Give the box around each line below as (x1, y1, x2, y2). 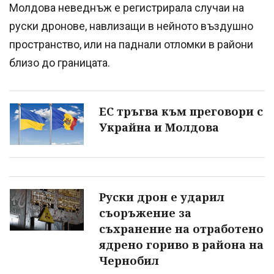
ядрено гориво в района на (99, 237, 264, 253)
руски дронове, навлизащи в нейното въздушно (9, 20, 253, 33)
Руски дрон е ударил (99, 190, 224, 205)
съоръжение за (99, 206, 191, 221)
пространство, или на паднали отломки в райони (9, 38, 253, 51)
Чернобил (99, 253, 159, 268)
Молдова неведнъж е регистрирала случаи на (9, 1, 244, 15)
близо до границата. (9, 56, 110, 70)
